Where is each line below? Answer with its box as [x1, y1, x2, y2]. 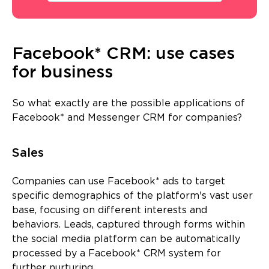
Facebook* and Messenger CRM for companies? [12, 113, 242, 123]
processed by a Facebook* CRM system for [12, 249, 221, 259]
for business [12, 65, 113, 80]
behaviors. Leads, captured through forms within [12, 220, 245, 230]
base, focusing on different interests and [12, 206, 207, 216]
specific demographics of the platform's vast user [12, 192, 253, 201]
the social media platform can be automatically [12, 235, 240, 244]
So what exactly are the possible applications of [12, 99, 245, 109]
